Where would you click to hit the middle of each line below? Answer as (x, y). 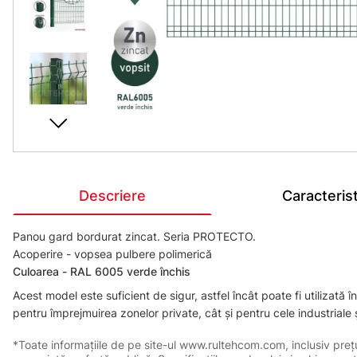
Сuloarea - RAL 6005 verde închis (102, 271)
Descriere (112, 196)
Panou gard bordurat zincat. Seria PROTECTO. (134, 236)
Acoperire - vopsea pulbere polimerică (112, 254)
